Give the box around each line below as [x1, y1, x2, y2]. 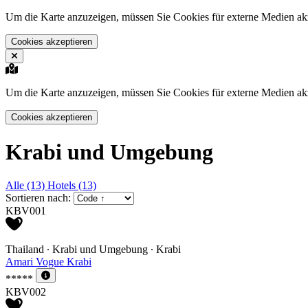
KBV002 [5, 285, 46, 298]
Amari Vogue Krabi [5, 256, 91, 268]
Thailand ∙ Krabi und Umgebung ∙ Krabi [5, 243, 181, 256]
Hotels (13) [47, 179, 96, 192]
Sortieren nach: [5, 192, 71, 204]
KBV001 [5, 205, 46, 217]
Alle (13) [5, 179, 47, 192]
